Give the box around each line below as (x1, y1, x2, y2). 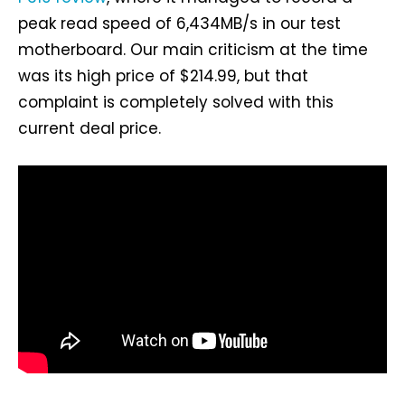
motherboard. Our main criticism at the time (18, 39, 368, 61)
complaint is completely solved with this (18, 91, 334, 114)
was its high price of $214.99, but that (18, 65, 308, 88)
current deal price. (18, 118, 161, 140)
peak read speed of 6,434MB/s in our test (18, 13, 341, 35)
